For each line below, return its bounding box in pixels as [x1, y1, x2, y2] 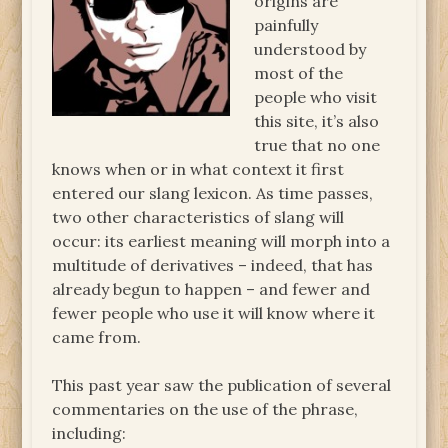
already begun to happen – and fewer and [52, 278, 371, 299]
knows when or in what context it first [52, 158, 345, 179]
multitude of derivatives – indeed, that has [52, 254, 374, 275]
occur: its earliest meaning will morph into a [52, 230, 391, 251]
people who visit [254, 86, 378, 107]
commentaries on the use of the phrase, [52, 398, 359, 419]
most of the [254, 62, 344, 83]
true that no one [254, 134, 381, 155]
